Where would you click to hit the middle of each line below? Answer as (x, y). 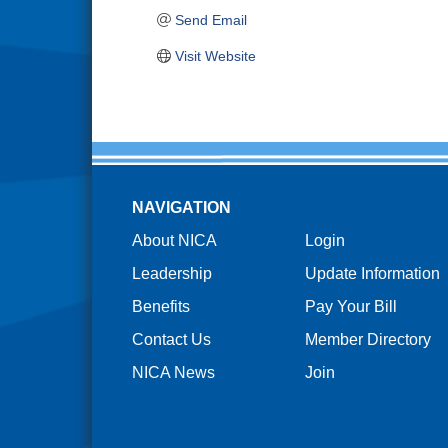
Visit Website (215, 56)
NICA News (173, 372)
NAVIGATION (181, 207)
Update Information (372, 273)
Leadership (171, 273)
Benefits (160, 306)
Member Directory (367, 339)
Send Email (210, 20)
